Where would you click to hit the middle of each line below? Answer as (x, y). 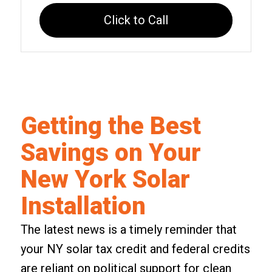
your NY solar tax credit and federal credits (135, 249)
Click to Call (136, 20)
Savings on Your (110, 152)
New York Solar (105, 179)
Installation (83, 206)
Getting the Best (110, 126)
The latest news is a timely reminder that (128, 229)
